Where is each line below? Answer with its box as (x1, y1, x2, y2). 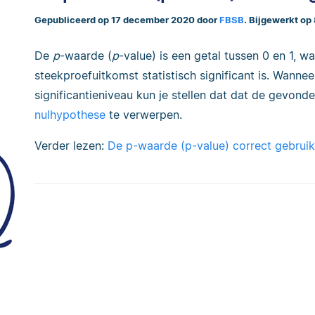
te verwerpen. (109, 108, 182, 122)
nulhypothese (34, 108, 109, 122)
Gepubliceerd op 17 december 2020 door (34, 14, 219, 25)
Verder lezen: (34, 139, 108, 153)
